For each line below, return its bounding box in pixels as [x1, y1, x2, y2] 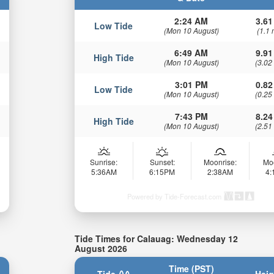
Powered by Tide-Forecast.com [127, 191, 222, 201]
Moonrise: [204, 156, 237, 167]
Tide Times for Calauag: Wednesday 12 [75, 232, 239, 245]
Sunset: [149, 156, 175, 167]
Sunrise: [90, 156, 118, 167]
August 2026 [75, 242, 128, 254]
